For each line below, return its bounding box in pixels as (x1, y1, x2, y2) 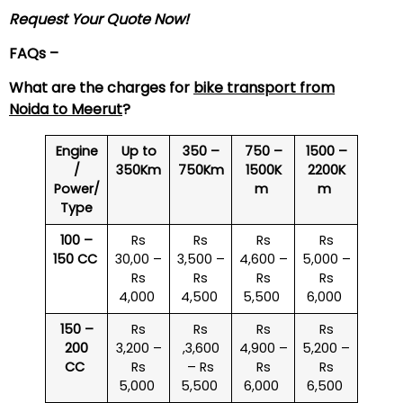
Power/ (53, 180, 100, 199)
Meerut (71, 99, 122, 121)
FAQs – (9, 43, 62, 64)
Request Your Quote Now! (9, 8, 189, 30)
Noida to (9, 99, 71, 121)
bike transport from (193, 77, 335, 99)
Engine (55, 142, 98, 161)
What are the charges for (9, 77, 193, 99)
